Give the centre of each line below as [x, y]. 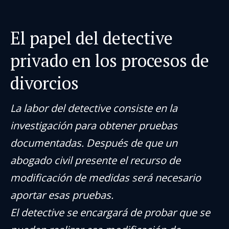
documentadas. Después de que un [94, 143]
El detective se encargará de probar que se [110, 212]
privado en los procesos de [110, 61]
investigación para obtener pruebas [94, 125]
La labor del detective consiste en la [94, 108]
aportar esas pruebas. [62, 195]
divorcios [44, 83]
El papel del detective [91, 38]
